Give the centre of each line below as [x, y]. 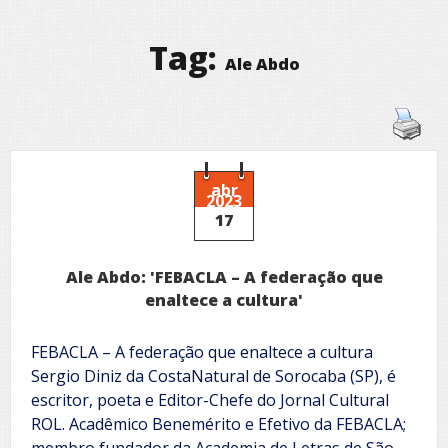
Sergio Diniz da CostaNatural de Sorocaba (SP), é [213, 375]
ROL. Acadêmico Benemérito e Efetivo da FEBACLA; [218, 423]
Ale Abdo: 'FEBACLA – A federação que [224, 276]
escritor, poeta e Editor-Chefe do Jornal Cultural [210, 399]
